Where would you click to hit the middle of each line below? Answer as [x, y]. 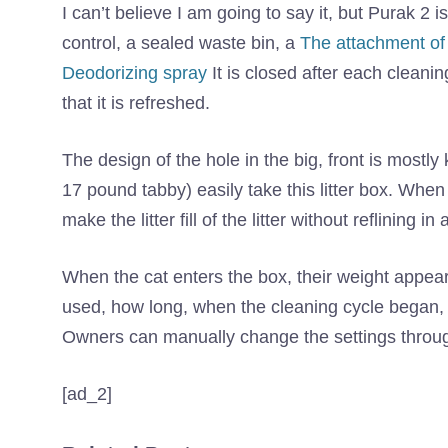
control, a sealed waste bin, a [181, 43]
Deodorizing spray [134, 73]
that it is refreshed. [136, 103]
